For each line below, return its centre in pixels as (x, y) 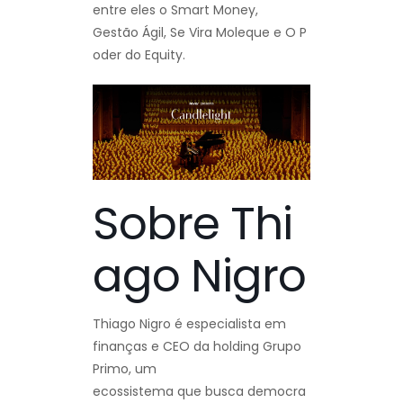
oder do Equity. (139, 54)
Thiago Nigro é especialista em (189, 324)
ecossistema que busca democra (199, 392)
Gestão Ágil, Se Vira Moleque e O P (200, 32)
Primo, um (125, 369)
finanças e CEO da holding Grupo (197, 347)
